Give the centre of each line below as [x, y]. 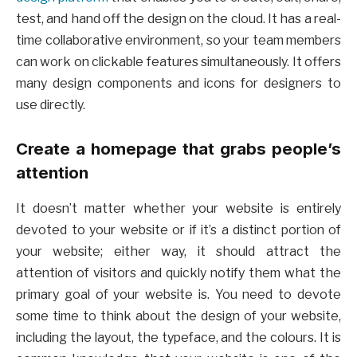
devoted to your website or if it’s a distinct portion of [178, 229]
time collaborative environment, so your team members [178, 40]
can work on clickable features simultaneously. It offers [178, 61]
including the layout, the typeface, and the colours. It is [178, 337]
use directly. [51, 104]
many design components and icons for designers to [178, 83]
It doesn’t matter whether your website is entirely [178, 208]
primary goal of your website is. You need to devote [178, 294]
